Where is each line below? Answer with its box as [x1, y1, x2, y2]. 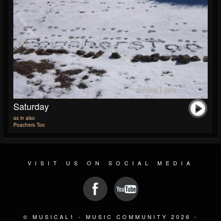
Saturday [13, 100, 49, 113]
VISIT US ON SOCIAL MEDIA [27, 159, 194, 167]
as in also [13, 114, 35, 122]
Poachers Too [13, 121, 45, 129]
